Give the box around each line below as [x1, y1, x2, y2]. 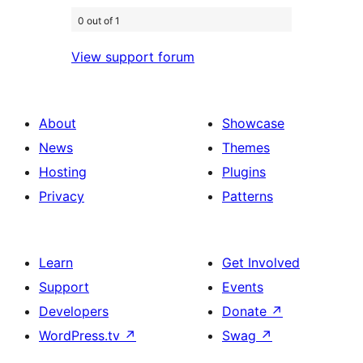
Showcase [222, 115, 284, 132]
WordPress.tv [39, 327, 124, 344]
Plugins [222, 164, 266, 181]
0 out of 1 [78, 15, 120, 28]
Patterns [222, 188, 273, 205]
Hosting [39, 164, 87, 181]
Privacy [39, 188, 84, 205]
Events [222, 279, 263, 296]
